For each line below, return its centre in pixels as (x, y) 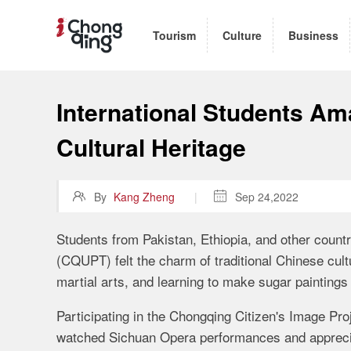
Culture (242, 35)
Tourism (174, 35)
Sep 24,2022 (267, 197)
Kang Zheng (144, 197)
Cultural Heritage (151, 147)
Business (313, 35)
